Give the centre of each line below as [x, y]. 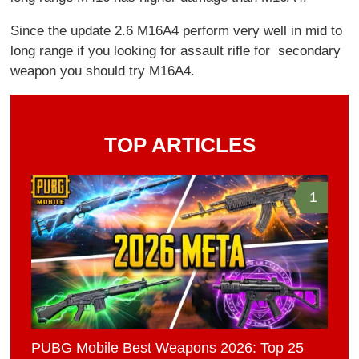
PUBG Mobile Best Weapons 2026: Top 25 [168, 348]
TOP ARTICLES [179, 145]
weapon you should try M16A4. [103, 71]
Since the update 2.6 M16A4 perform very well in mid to [177, 31]
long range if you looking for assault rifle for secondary [176, 51]
